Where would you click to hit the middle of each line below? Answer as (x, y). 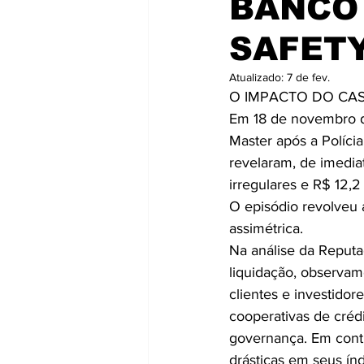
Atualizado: (258, 77)
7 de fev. (308, 77)
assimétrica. (268, 228)
